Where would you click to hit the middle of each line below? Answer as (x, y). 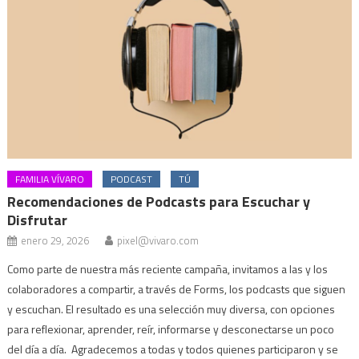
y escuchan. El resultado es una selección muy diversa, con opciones (171, 309)
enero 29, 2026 (55, 241)
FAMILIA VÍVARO (50, 179)
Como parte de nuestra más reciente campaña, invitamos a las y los (168, 269)
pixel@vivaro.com (158, 241)
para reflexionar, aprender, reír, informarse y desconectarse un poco (171, 329)
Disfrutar (39, 220)
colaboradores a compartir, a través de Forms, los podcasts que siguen (177, 289)
